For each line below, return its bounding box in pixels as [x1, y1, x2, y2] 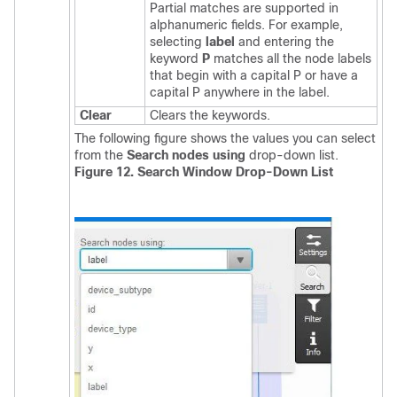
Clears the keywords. [150, 108, 270, 123]
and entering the [235, 35, 334, 50]
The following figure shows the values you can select [74, 131, 376, 146]
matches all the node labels [210, 51, 371, 66]
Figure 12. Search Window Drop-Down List [74, 165, 333, 180]
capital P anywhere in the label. [150, 85, 330, 100]
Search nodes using [127, 148, 245, 163]
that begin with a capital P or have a [150, 68, 358, 83]
